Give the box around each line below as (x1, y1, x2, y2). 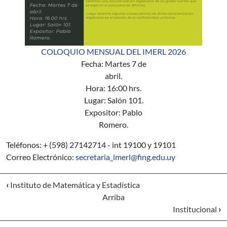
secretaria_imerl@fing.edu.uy (75, 152, 175, 162)
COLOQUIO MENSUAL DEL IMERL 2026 (41, 46, 186, 56)
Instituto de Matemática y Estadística (9, 179, 140, 190)
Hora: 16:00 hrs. (86, 83, 141, 93)
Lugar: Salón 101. (84, 95, 143, 105)
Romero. (99, 119, 128, 129)
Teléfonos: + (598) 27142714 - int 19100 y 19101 (6, 139, 176, 149)
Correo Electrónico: (6, 152, 75, 162)
